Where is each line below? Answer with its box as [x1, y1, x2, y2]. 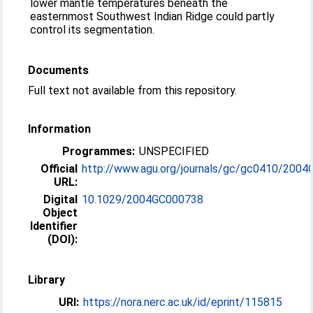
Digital [43, 193, 78, 206]
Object [43, 206, 78, 219]
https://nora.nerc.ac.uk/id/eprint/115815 [83, 296, 283, 309]
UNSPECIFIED [139, 145, 210, 158]
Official [41, 162, 78, 175]
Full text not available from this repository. [28, 84, 238, 97]
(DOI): [48, 233, 78, 246]
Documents [28, 64, 89, 77]
